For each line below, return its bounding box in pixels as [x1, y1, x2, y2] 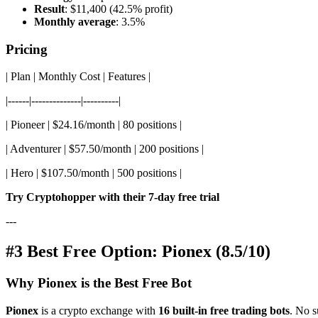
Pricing [6, 41, 48, 57]
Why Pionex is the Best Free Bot [6, 275, 192, 291]
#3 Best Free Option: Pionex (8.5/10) [6, 242, 270, 261]
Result [34, 2, 65, 15]
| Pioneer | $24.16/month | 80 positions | [6, 119, 182, 131]
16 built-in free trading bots [158, 304, 290, 317]
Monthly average [34, 15, 116, 28]
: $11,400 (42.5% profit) [65, 2, 172, 15]
